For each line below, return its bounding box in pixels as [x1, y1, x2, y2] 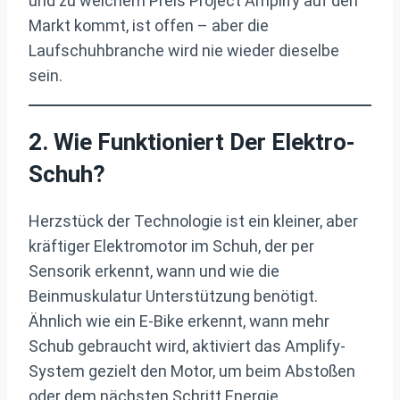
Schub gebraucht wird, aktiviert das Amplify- [29, 337, 346, 356]
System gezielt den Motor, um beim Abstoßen [29, 362, 355, 381]
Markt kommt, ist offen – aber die [29, 15, 269, 35]
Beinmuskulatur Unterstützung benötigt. [29, 287, 318, 306]
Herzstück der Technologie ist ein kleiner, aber [29, 212, 358, 231]
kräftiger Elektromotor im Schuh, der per [29, 237, 314, 256]
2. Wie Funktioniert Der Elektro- [29, 128, 355, 155]
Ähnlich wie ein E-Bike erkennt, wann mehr [29, 312, 329, 331]
